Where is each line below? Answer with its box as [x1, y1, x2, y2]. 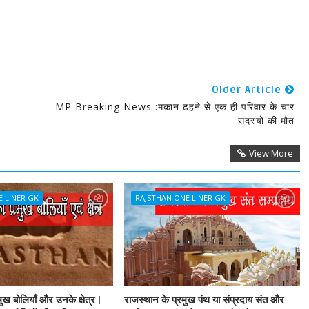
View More [248, 147, 293, 159]
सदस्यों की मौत [237, 114, 295, 127]
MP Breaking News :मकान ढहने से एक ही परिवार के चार [54, 100, 295, 113]
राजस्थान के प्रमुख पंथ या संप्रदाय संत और [123, 294, 284, 306]
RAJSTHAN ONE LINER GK [134, 192, 226, 203]
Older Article [211, 83, 285, 96]
